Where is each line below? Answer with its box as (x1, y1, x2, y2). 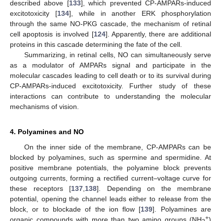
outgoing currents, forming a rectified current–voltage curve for (10, 174, 211, 183)
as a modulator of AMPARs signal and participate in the (10, 61, 211, 70)
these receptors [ (10, 184, 71, 193)
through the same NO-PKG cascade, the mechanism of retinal (10, 20, 211, 28)
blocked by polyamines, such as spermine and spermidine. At (10, 153, 211, 162)
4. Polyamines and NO (10, 128, 84, 136)
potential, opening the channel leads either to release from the (10, 195, 211, 203)
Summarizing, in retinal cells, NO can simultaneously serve (24, 51, 211, 59)
